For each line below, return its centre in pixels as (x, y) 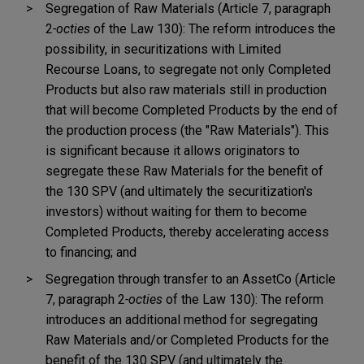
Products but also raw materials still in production (186, 89)
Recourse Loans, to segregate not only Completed (188, 69)
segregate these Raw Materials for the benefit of (184, 171)
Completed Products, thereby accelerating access (187, 232)
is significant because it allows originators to (173, 150)
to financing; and (91, 252)
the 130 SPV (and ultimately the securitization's (179, 191)
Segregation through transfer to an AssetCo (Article (191, 279)
